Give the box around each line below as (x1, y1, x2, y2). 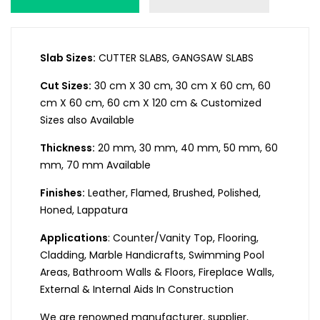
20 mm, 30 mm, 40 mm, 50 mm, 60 (95, 141, 278, 156)
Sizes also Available (40, 113, 134, 128)
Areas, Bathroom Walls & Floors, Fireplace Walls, (40, 265, 274, 280)
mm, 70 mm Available (40, 158, 151, 173)
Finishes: (40, 186, 85, 201)
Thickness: (40, 141, 95, 156)
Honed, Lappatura (40, 203, 128, 218)
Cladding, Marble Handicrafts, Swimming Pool (40, 248, 264, 263)
